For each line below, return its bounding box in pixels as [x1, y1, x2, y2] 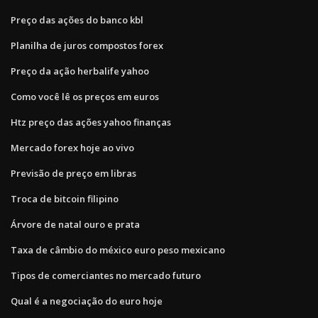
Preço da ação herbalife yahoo [11, 64, 149, 77]
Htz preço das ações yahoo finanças [11, 115, 171, 128]
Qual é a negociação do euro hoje [11, 294, 163, 307]
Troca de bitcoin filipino [11, 192, 119, 205]
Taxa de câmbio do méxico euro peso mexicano [11, 243, 225, 256]
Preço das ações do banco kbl [11, 13, 143, 26]
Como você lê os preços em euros [11, 89, 159, 103]
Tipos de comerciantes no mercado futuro [11, 268, 201, 282]
